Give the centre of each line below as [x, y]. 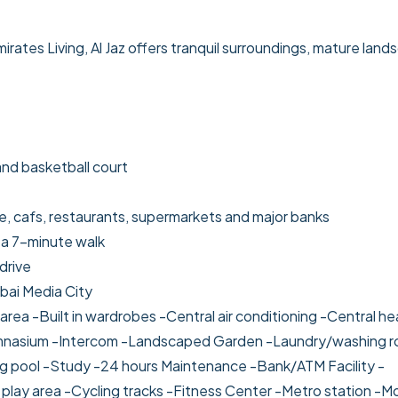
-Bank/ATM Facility [314, 366]
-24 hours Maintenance [171, 366]
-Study [68, 366]
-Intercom [86, 341]
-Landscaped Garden [193, 341]
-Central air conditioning [239, 316]
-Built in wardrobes [96, 316]
